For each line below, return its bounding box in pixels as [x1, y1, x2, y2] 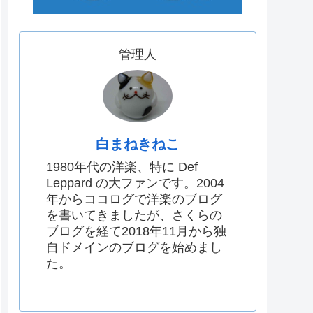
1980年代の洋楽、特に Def [46, 159, 198, 174]
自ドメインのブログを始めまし [46, 240, 222, 254]
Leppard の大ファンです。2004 [46, 175, 224, 190]
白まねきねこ [96, 136, 180, 152]
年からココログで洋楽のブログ [46, 191, 222, 206]
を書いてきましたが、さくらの [46, 208, 222, 222]
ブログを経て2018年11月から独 [46, 224, 226, 238]
